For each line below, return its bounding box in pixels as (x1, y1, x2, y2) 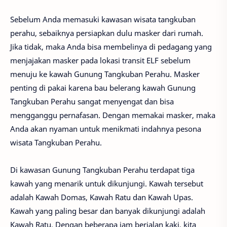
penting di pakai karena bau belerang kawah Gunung (10, 82, 196, 93)
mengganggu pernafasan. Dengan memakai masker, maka (10, 109, 215, 120)
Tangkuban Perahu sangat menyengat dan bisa (10, 96, 174, 106)
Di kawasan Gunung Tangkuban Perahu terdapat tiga (10, 164, 195, 175)
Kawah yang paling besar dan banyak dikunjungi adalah (10, 205, 205, 216)
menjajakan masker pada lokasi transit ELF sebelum (10, 55, 191, 65)
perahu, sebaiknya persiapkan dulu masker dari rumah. (10, 27, 203, 38)
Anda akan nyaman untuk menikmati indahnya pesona (10, 123, 201, 134)
